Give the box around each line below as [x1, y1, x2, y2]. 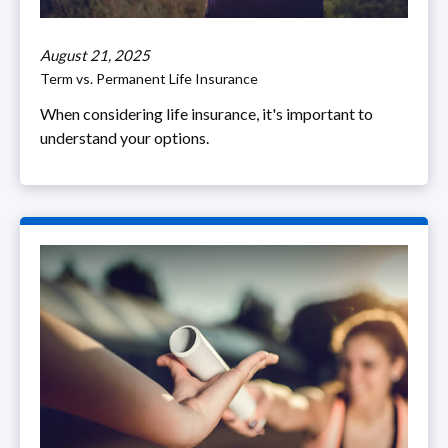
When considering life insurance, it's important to [40, 104, 373, 124]
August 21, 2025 [40, 46, 150, 65]
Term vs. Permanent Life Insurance [40, 70, 258, 88]
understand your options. [40, 128, 209, 148]
